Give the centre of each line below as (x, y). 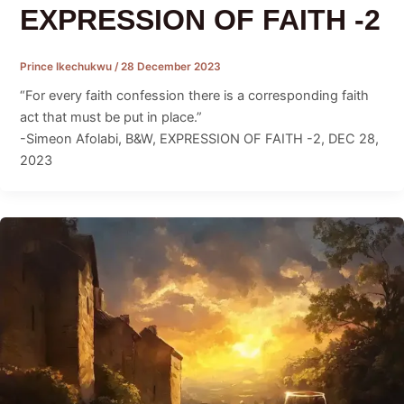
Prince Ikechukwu (67, 66)
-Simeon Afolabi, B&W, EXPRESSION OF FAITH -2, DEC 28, (199, 139)
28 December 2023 (170, 66)
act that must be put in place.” (110, 118)
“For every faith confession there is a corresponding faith (194, 96)
